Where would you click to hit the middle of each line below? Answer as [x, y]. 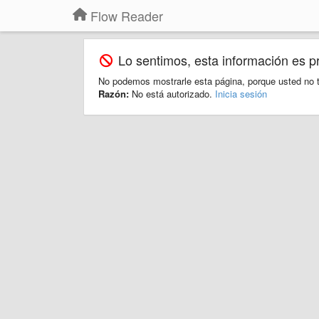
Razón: [115, 94]
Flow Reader [127, 16]
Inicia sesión [241, 94]
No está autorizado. [173, 94]
